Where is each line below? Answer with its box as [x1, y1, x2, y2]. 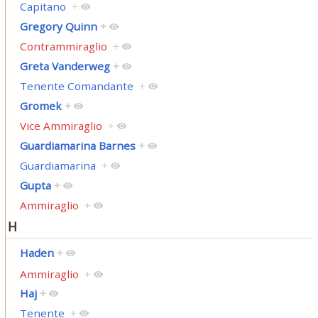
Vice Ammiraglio [19, 119, 102, 133]
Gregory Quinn [19, 19, 97, 34]
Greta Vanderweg [19, 59, 110, 74]
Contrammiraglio [19, 39, 107, 54]
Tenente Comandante [19, 79, 133, 94]
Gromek [19, 99, 62, 114]
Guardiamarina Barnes [19, 138, 136, 153]
